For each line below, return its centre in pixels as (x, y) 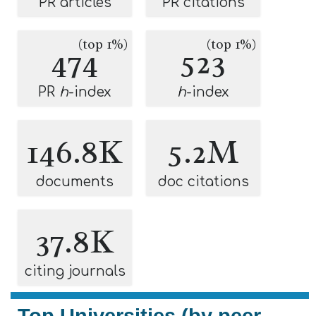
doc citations (203, 182)
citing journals (75, 271)
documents (75, 182)
